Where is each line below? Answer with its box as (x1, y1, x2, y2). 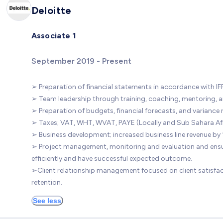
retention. (31, 178, 62, 187)
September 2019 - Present (31, 56, 131, 66)
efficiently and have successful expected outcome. (31, 154, 192, 163)
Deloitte (31, 4, 72, 16)
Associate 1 (31, 31, 77, 41)
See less (33, 196, 61, 205)
